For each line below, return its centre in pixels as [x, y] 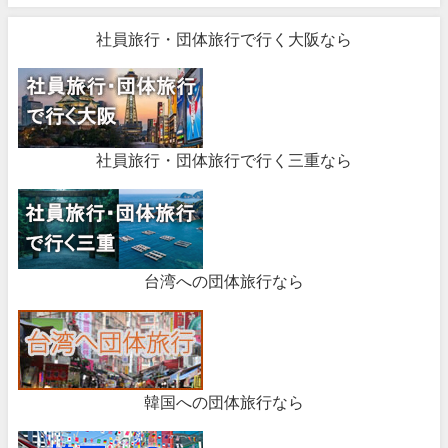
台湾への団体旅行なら [224, 281]
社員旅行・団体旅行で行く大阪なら [224, 39]
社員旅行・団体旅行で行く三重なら [224, 160]
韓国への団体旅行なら [224, 402]
